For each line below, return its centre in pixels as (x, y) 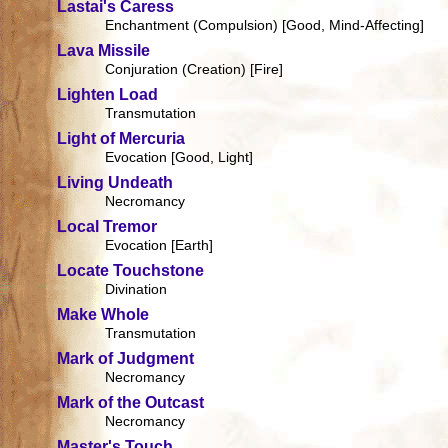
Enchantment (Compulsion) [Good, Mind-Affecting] (265, 25)
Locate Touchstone (131, 271)
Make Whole (103, 315)
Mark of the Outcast (131, 403)
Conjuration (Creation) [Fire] (194, 69)
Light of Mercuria (121, 139)
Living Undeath (115, 183)
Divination (136, 289)
